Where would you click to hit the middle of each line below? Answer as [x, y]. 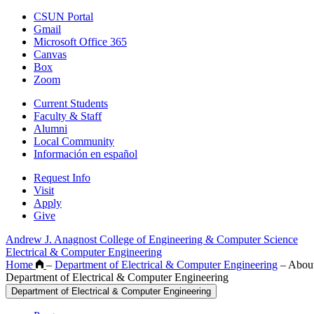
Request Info [62, 178]
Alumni [50, 129]
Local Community [74, 142]
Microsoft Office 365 [80, 42]
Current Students [71, 104]
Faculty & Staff [68, 116]
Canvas [50, 55]
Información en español [86, 154]
